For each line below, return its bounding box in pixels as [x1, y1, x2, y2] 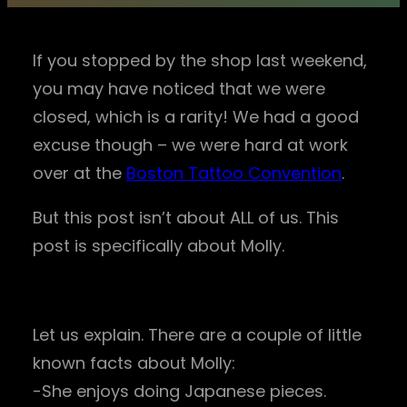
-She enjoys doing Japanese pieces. [33, 379, 326, 402]
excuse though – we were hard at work [33, 133, 348, 156]
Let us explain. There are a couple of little [33, 323, 362, 346]
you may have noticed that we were [33, 76, 325, 100]
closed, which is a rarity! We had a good [33, 104, 359, 128]
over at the [33, 161, 126, 184]
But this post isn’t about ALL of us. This [33, 205, 339, 229]
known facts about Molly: [33, 351, 235, 374]
